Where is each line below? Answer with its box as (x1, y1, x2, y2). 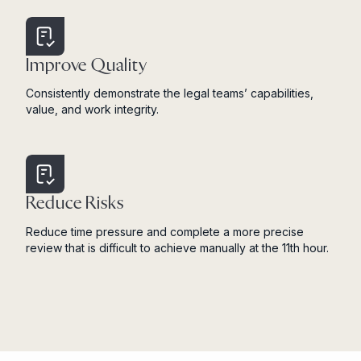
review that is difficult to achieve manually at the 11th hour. (26, 241, 329, 255)
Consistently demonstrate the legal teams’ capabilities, (26, 86, 313, 101)
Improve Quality (26, 56, 147, 75)
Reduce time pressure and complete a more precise (26, 225, 304, 239)
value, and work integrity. (26, 102, 159, 117)
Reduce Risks (26, 194, 124, 214)
